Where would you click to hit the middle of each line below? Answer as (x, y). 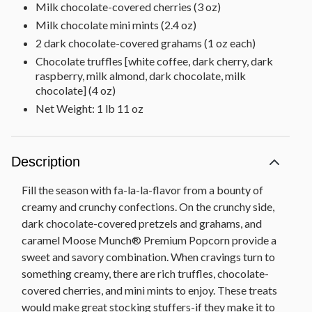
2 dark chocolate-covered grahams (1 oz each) (146, 42)
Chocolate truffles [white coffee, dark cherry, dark (154, 61)
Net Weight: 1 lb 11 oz (89, 108)
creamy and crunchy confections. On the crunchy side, (148, 206)
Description (46, 161)
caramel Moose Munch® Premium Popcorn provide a (149, 240)
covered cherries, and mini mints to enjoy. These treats (149, 290)
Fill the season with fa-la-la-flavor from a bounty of (142, 189)
